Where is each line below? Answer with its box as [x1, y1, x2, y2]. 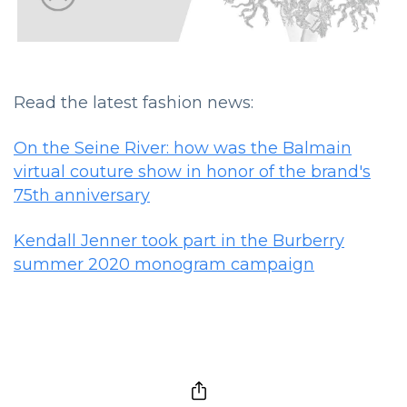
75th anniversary [14, 184, 150, 205]
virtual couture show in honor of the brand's [14, 161, 371, 182]
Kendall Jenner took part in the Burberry [14, 230, 344, 251]
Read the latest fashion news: [14, 92, 253, 113]
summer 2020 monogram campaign [14, 253, 314, 274]
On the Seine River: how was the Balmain [14, 137, 352, 158]
